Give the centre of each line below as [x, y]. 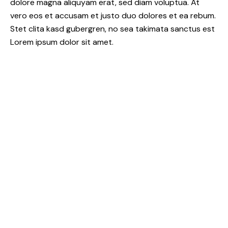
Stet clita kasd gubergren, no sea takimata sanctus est [112, 28]
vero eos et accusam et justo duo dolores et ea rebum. [113, 15]
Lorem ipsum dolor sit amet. [62, 42]
